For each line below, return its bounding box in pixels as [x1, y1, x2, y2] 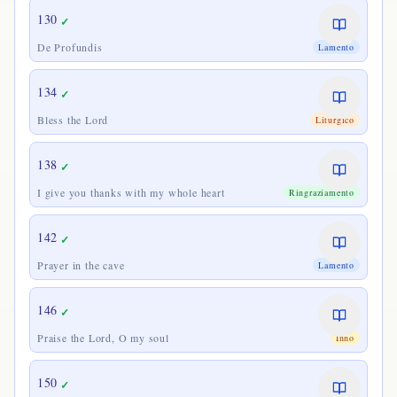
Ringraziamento [288, 186, 354, 198]
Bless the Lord [37, 113, 109, 127]
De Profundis [37, 40, 103, 54]
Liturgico [315, 113, 354, 126]
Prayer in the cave [37, 258, 125, 272]
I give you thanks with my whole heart [37, 185, 225, 199]
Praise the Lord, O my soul [37, 331, 169, 345]
